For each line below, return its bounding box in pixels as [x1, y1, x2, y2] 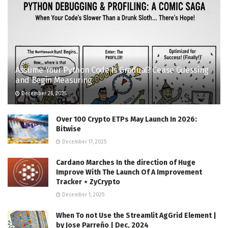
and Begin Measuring [15, 75, 92, 85]
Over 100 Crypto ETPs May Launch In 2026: [56, 115, 197, 124]
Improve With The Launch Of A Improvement [56, 167, 202, 177]
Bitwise [56, 124, 81, 133]
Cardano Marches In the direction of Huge [56, 158, 195, 167]
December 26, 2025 [20, 90, 67, 97]
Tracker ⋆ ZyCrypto [56, 177, 120, 186]
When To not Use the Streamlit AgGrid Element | [56, 211, 216, 220]
